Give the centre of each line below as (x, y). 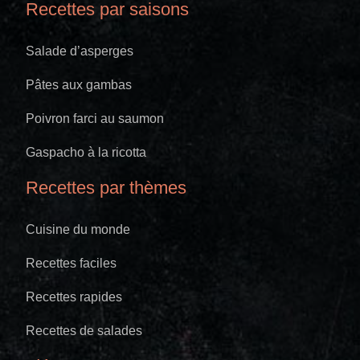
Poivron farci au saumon (95, 118)
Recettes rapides (74, 297)
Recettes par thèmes (106, 187)
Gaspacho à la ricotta (86, 152)
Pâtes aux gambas (79, 84)
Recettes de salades (84, 330)
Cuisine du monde (78, 229)
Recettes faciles (71, 263)
